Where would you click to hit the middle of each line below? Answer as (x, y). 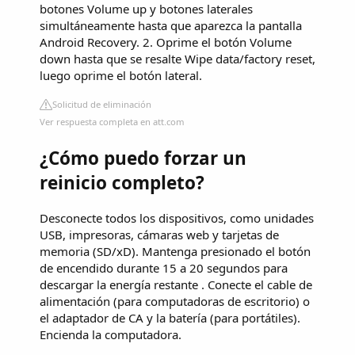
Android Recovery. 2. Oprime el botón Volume (166, 42)
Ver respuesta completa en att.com (112, 122)
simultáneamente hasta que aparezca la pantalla (171, 26)
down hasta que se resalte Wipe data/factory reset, (177, 59)
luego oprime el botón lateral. (121, 76)
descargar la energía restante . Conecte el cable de (176, 284)
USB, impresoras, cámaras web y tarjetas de (159, 234)
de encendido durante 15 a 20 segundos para (164, 267)
